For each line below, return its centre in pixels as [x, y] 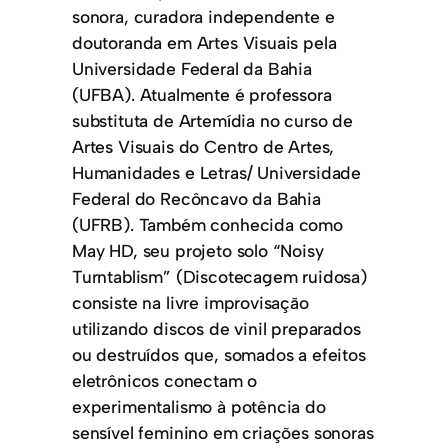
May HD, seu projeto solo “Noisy [198, 251]
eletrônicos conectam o [165, 381]
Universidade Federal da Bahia [192, 69]
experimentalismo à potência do [199, 407]
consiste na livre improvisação [190, 303]
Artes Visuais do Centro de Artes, [203, 147]
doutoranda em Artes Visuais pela [204, 43]
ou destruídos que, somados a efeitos [219, 355]
